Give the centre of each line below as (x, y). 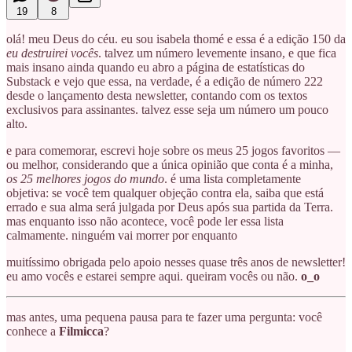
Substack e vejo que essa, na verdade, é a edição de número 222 (165, 81)
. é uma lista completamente (233, 178)
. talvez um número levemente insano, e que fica (217, 53)
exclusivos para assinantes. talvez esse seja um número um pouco (167, 109)
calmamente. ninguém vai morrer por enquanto (122, 235)
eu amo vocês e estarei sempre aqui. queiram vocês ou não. (154, 276)
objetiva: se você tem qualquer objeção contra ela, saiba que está (165, 192)
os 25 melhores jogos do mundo (85, 178)
